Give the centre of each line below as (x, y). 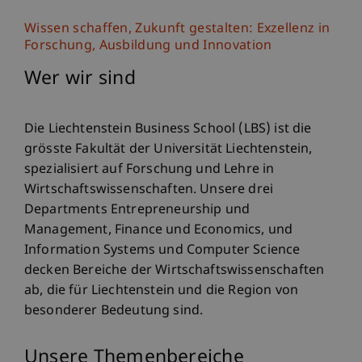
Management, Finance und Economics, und (159, 231)
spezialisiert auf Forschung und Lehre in (149, 170)
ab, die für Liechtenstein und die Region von (162, 291)
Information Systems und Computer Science (162, 251)
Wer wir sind (80, 79)
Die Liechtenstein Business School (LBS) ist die (168, 130)
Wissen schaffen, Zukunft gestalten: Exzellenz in (177, 29)
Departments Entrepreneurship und (137, 210)
